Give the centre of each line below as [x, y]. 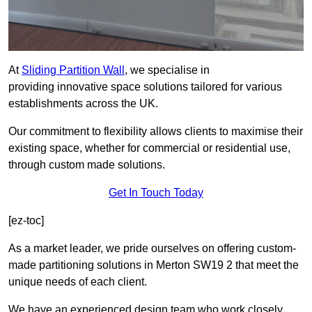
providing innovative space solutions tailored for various [145, 87]
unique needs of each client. [78, 282]
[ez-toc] [26, 221]
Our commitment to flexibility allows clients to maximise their [156, 132]
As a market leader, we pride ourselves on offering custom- [152, 249]
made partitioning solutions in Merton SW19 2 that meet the [154, 265]
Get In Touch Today [156, 193]
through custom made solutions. [87, 165]
